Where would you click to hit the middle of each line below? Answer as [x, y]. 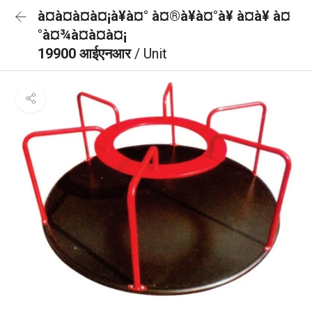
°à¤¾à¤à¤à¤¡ [82, 35]
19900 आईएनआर [86, 54]
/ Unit [151, 54]
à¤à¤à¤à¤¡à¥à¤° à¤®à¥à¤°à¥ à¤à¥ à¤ [164, 16]
